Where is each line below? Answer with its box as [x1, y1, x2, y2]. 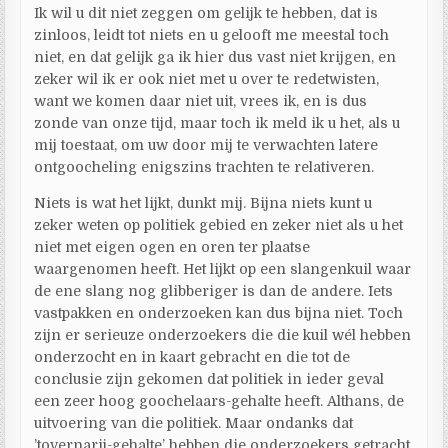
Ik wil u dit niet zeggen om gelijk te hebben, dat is [34, 4, 379, 21]
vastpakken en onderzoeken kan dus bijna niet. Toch [34, 304, 404, 321]
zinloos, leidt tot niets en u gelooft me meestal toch [34, 26, 390, 43]
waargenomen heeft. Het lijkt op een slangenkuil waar [34, 260, 412, 277]
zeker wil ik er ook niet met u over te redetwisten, [34, 70, 380, 87]
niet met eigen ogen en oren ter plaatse [34, 238, 311, 255]
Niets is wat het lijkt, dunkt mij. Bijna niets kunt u [34, 194, 373, 211]
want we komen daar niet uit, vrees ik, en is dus [34, 92, 368, 109]
